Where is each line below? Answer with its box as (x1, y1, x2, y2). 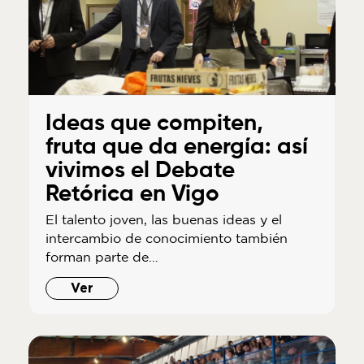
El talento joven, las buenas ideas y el (45, 212, 282, 227)
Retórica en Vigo (45, 183, 219, 206)
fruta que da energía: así (45, 136, 308, 159)
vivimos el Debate (45, 159, 235, 183)
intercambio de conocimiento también (45, 231, 288, 246)
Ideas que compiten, (45, 112, 263, 136)
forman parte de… (45, 249, 158, 265)
